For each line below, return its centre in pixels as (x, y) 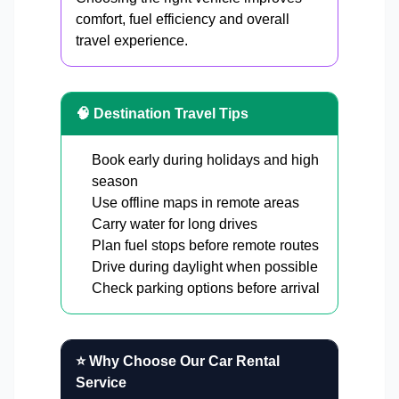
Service (101, 383)
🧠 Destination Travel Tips (162, 114)
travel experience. (132, 41)
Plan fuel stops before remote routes (205, 246)
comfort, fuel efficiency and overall (183, 20)
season (115, 182)
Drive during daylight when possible (205, 267)
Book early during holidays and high (205, 160)
